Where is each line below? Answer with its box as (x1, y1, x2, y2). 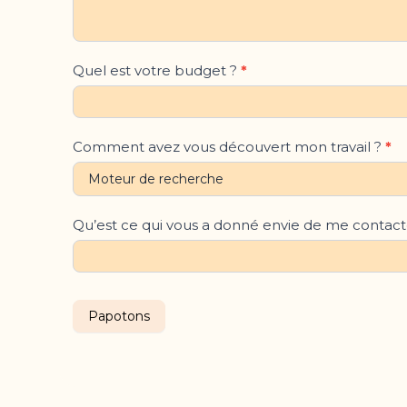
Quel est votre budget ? (72, 62, 241, 80)
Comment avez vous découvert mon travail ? (72, 138, 385, 156)
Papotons (87, 308, 150, 325)
